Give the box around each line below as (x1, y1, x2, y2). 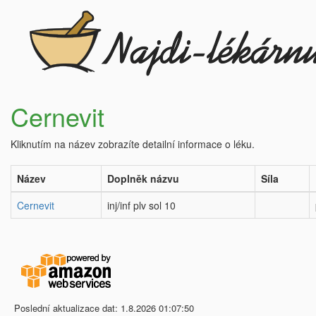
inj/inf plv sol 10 (107, 198, 176, 212)
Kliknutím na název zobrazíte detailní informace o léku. (11, 137, 255, 151)
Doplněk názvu (107, 171, 179, 186)
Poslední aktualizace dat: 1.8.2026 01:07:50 (14, 301, 194, 315)
